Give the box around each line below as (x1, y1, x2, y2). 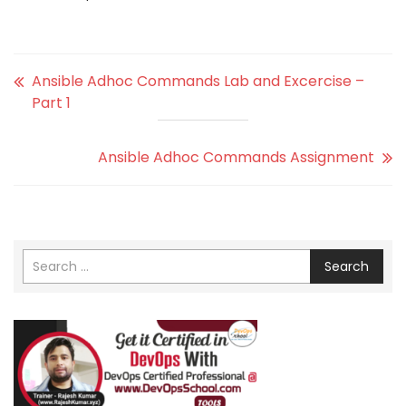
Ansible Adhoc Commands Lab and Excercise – (32, 70, 364, 92)
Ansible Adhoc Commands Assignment (98, 146, 374, 168)
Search (324, 256, 369, 275)
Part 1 (32, 92, 71, 113)
